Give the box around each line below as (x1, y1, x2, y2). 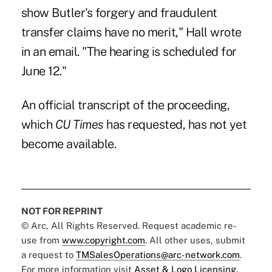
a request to (21, 249, 76, 260)
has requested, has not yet (103, 117, 247, 132)
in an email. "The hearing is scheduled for (21, 44, 237, 59)
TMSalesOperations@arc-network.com (75, 249, 240, 260)
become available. (21, 136, 117, 151)
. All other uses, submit (144, 234, 245, 245)
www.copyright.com (61, 234, 145, 245)
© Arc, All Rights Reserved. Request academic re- (21, 220, 237, 231)
